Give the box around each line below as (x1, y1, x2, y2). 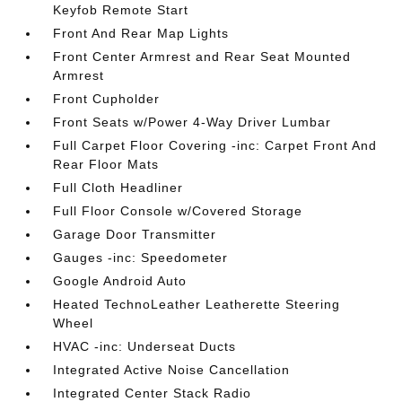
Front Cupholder (53, 92, 161, 106)
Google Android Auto (53, 274, 188, 288)
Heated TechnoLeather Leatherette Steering (53, 297, 341, 311)
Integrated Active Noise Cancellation (53, 363, 291, 377)
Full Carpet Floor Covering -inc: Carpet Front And (53, 138, 378, 153)
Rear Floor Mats (53, 157, 160, 171)
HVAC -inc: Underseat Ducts (53, 339, 237, 354)
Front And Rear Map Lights (53, 26, 230, 40)
